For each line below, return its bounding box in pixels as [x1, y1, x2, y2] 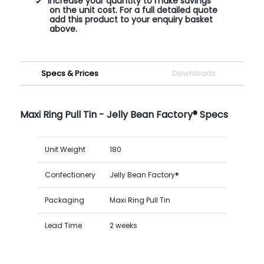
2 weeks [109, 220, 137, 230]
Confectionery [44, 169, 95, 180]
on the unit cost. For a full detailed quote [49, 4, 217, 16]
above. [49, 22, 77, 35]
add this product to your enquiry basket [49, 13, 213, 25]
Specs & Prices [41, 67, 99, 79]
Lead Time [44, 220, 82, 230]
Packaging [44, 194, 84, 205]
